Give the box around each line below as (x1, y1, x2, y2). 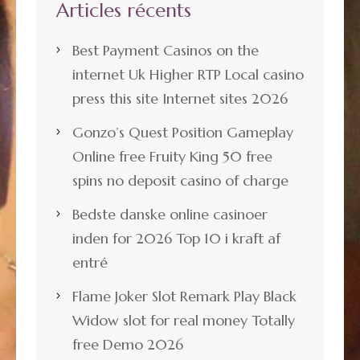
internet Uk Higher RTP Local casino (72, 64, 304, 84)
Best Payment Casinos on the (72, 40, 259, 59)
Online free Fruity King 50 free (72, 146, 272, 166)
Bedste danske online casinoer (72, 204, 268, 223)
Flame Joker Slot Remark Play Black (72, 286, 297, 305)
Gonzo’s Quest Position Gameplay (72, 122, 293, 141)
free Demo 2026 (72, 334, 183, 354)
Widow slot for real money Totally (72, 310, 295, 329)
